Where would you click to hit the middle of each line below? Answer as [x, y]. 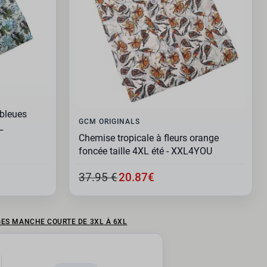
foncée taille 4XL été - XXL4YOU [145, 151]
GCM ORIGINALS [109, 122]
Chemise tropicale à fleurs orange [149, 138]
